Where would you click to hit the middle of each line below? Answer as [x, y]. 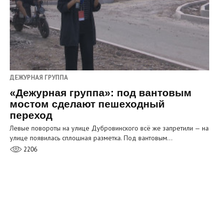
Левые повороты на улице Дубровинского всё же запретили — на [109, 128]
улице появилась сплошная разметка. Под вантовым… [91, 138]
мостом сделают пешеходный [87, 104]
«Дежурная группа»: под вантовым [101, 92]
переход [31, 115]
